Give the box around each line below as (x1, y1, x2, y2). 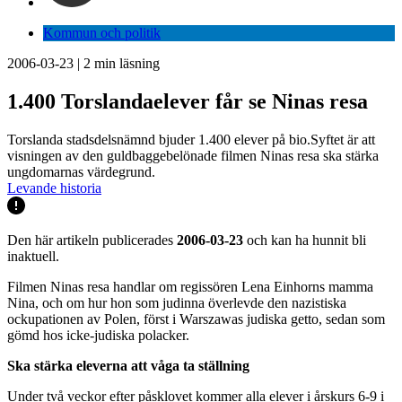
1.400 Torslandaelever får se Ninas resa (7, 89, 368, 113)
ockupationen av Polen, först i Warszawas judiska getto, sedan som (7, 310, 385, 327)
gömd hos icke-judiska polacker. (7, 327, 189, 343)
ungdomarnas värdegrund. (7, 163, 155, 179)
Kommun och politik (43, 25, 161, 40)
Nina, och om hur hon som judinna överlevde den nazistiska (7, 294, 346, 310)
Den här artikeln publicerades (7, 232, 177, 248)
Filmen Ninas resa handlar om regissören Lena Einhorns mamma (7, 278, 373, 294)
